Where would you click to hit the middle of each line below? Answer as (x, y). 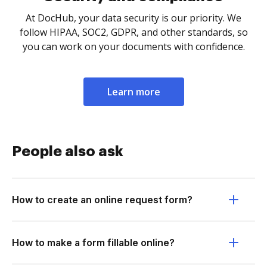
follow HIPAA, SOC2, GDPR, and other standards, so (133, 32)
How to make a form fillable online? (93, 243)
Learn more (133, 92)
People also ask (68, 151)
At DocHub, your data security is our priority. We (133, 18)
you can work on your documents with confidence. (133, 46)
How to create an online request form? (102, 200)
